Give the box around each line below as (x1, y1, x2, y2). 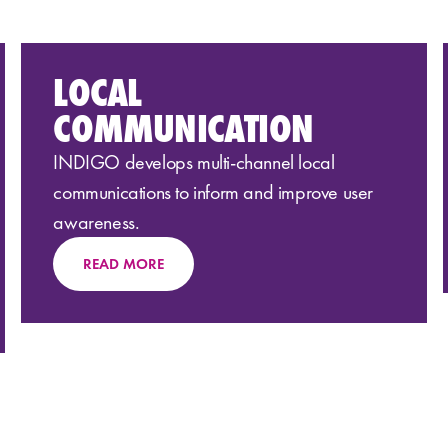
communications (53, 178, 171, 205)
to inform (175, 178, 239, 205)
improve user (273, 178, 373, 205)
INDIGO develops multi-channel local (53, 148, 335, 175)
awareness (53, 208, 135, 235)
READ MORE (83, 253, 165, 274)
